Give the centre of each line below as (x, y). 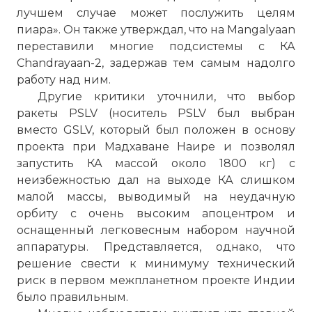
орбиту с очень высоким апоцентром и (156, 213)
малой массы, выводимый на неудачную (156, 197)
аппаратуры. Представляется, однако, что (156, 247)
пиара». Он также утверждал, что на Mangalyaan (156, 30)
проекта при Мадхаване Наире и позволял (156, 147)
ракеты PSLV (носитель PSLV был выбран (156, 113)
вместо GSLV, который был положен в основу (156, 130)
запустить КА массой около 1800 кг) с (156, 163)
